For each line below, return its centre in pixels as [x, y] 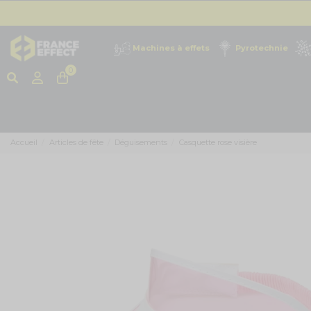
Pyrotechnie [262, 48]
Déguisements [141, 143]
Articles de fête [76, 143]
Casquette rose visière [218, 143]
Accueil [24, 143]
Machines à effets [171, 48]
